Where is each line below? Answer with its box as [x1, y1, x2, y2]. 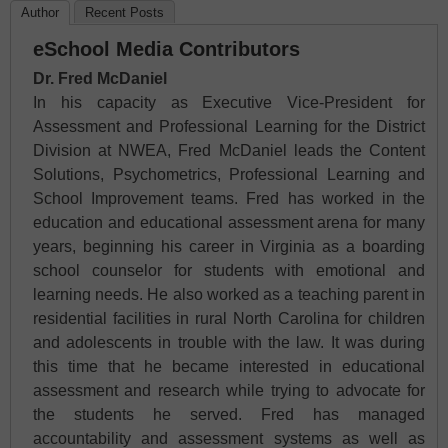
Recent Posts [85, 4, 164, 20]
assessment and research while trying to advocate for [33, 381, 425, 399]
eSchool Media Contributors [33, 37, 300, 60]
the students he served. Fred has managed [33, 405, 425, 423]
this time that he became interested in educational [33, 357, 425, 375]
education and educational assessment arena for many [33, 213, 425, 231]
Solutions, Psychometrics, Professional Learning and [33, 165, 425, 183]
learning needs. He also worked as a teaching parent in [33, 285, 425, 303]
